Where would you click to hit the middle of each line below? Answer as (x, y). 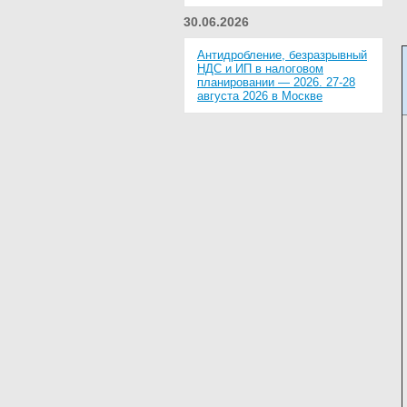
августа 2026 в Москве (260, 96)
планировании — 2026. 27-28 (276, 83)
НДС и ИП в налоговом (260, 69)
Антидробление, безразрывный (282, 55)
